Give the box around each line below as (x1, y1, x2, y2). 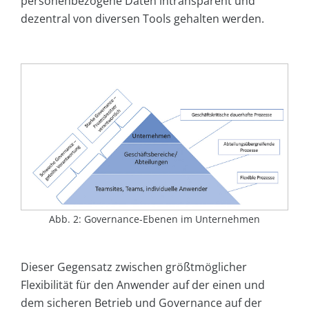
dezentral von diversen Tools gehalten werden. (21, 11, 264, 27)
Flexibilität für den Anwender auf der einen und (21, 277, 265, 293)
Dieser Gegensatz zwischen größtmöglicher (21, 259, 247, 275)
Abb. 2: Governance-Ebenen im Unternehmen (49, 212, 260, 226)
